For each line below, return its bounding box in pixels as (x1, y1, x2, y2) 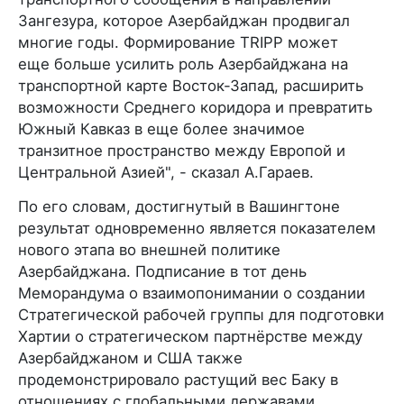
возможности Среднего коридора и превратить (18, 98, 372, 116)
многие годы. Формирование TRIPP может (18, 33, 338, 51)
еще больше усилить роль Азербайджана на (18, 55, 348, 73)
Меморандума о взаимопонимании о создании (18, 284, 365, 302)
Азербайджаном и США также (18, 349, 243, 367)
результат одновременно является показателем (18, 219, 376, 237)
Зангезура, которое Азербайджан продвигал (18, 12, 350, 30)
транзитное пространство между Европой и (18, 142, 345, 160)
